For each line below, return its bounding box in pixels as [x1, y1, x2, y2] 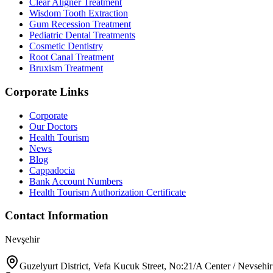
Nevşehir [5, 234, 40, 245]
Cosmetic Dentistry [29, 41, 103, 52]
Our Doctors [29, 121, 77, 132]
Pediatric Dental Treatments [29, 30, 135, 41]
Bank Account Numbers [29, 175, 122, 186]
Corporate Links [5, 85, 88, 99]
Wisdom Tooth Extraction [29, 8, 128, 19]
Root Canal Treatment [29, 52, 114, 63]
